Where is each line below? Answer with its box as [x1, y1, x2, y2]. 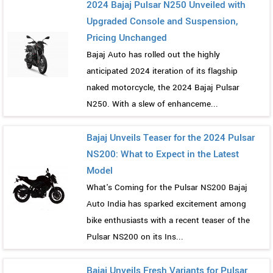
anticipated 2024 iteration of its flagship [87, 65, 238, 77]
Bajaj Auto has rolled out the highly [87, 48, 220, 60]
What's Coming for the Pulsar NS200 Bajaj [87, 181, 247, 193]
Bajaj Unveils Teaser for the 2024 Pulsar [87, 130, 255, 144]
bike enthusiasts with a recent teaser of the [87, 214, 250, 226]
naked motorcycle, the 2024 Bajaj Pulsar [87, 81, 239, 93]
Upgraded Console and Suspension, [87, 14, 238, 28]
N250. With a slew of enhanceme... [87, 97, 218, 110]
